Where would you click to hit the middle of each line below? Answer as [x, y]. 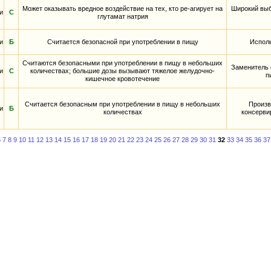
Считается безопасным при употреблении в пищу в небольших [122, 104]
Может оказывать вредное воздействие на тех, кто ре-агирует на [122, 9]
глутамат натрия [122, 17]
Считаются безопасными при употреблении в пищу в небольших [122, 63]
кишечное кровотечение [122, 79]
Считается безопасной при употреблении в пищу [122, 42]
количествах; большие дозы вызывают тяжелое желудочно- [122, 71]
